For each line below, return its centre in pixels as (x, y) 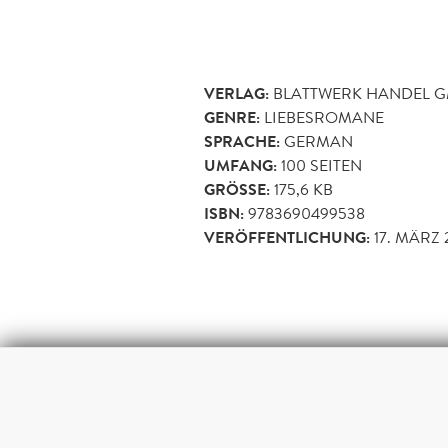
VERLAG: (236, 94)
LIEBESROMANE (324, 118)
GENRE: (232, 118)
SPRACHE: (242, 142)
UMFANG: (240, 166)
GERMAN (318, 142)
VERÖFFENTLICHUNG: (287, 238)
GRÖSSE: (235, 190)
